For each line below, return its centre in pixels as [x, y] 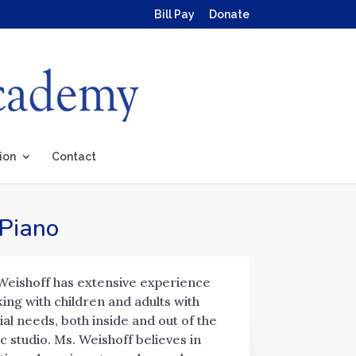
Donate [229, 14]
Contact [74, 157]
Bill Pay [174, 14]
